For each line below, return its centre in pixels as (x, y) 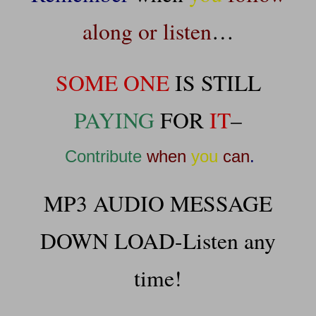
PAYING (114, 120)
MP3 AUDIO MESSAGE (158, 203)
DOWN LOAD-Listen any (158, 240)
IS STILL (215, 82)
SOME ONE (112, 82)
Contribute (103, 156)
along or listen (147, 31)
